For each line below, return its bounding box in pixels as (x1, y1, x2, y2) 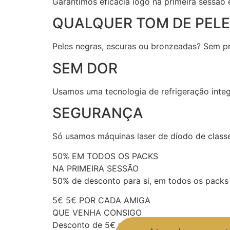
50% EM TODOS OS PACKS (52, 150, 158, 161)
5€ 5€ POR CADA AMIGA (52, 195, 150, 205)
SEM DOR (52, 59, 118, 77)
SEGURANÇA (52, 104, 143, 122)
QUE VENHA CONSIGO (52, 207, 142, 218)
